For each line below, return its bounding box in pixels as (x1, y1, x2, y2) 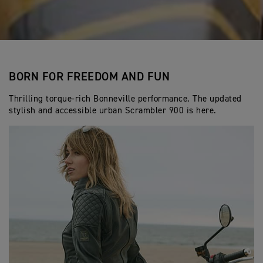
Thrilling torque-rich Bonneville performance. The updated (9, 95, 242, 103)
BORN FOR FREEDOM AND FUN (9, 71, 170, 83)
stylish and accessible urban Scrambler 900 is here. (9, 106, 217, 115)
